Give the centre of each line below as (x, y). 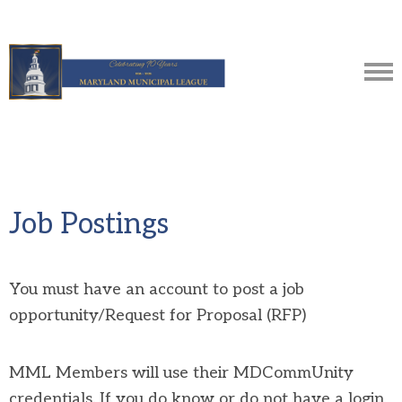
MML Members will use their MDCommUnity (181, 372)
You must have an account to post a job (157, 289)
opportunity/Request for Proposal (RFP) (157, 315)
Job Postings (89, 224)
